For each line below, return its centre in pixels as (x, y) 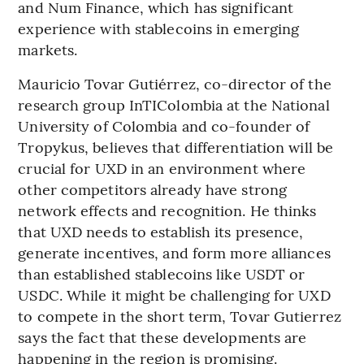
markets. (48, 49)
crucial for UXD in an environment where (162, 167)
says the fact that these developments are (162, 336)
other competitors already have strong (153, 188)
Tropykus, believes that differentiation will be (176, 146)
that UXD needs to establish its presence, (161, 231)
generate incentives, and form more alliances (174, 252)
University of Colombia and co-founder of (164, 125)
